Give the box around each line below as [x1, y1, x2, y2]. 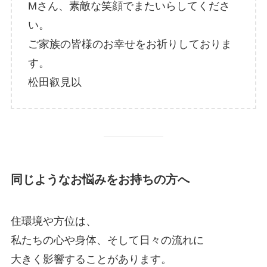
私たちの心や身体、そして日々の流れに [10, 234, 204, 246]
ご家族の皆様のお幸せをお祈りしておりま [27, 38, 232, 51]
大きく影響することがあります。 [10, 253, 172, 265]
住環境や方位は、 [10, 215, 97, 227]
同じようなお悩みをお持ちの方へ [10, 173, 190, 187]
